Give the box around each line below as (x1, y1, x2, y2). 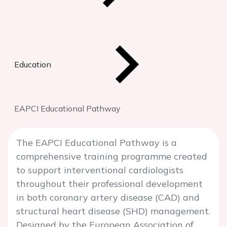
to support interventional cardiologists (16, 164, 183, 176)
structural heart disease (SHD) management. (16, 205, 210, 217)
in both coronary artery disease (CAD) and (16, 192, 200, 203)
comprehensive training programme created (16, 150, 207, 162)
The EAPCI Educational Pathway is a (16, 137, 177, 148)
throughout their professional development (16, 178, 203, 190)
